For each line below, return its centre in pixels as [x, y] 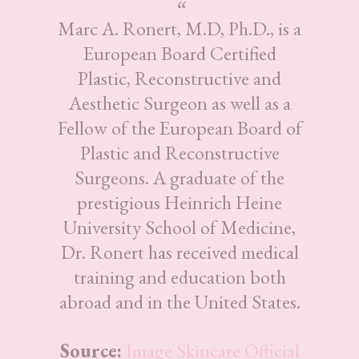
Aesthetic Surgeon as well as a [179, 103]
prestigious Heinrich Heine [179, 202]
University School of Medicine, [179, 227]
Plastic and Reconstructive [179, 152]
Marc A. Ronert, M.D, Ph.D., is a [179, 28]
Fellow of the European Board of [179, 127]
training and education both [179, 276]
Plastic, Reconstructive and [179, 78]
